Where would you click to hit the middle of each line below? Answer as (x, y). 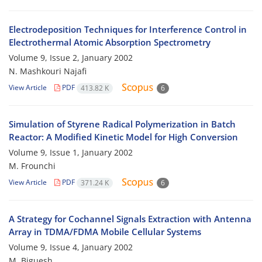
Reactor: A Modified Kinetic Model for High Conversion (123, 137)
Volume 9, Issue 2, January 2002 (71, 58)
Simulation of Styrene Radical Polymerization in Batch (122, 124)
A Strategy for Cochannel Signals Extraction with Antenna (130, 219)
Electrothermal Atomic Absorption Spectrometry (110, 42)
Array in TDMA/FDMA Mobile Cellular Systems (105, 232)
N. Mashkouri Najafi (48, 71)
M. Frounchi (32, 166)
